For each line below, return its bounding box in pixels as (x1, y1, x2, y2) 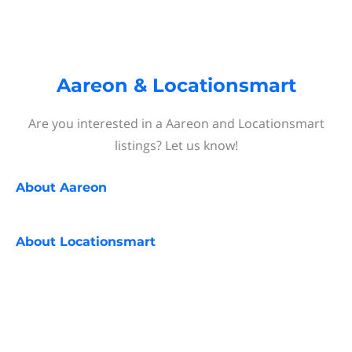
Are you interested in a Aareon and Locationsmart (27, 115, 324, 132)
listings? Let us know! (114, 137, 238, 154)
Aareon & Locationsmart (56, 74, 296, 97)
